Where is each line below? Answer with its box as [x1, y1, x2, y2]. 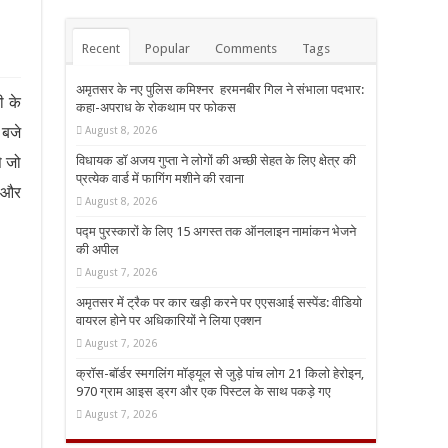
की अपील [76, 242, 119, 258]
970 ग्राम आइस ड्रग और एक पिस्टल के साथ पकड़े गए [76, 384, 331, 400]
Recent [82, 41, 120, 57]
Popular [145, 41, 190, 57]
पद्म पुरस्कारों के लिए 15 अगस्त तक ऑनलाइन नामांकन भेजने [76, 224, 356, 240]
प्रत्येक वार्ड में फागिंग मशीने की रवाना [76, 171, 244, 187]
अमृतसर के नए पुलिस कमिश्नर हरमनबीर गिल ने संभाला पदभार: [76, 82, 364, 98]
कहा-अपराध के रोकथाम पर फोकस [76, 100, 236, 116]
